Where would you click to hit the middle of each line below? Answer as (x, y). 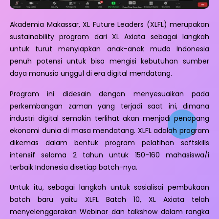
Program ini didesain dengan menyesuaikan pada (109, 94)
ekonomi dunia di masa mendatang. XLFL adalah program (109, 130)
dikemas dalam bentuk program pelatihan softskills (109, 142)
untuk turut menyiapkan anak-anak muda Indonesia (109, 49)
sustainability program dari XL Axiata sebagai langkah (109, 36)
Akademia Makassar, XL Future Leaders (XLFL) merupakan (109, 24)
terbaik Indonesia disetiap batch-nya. (74, 167)
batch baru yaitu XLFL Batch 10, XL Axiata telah (109, 200)
